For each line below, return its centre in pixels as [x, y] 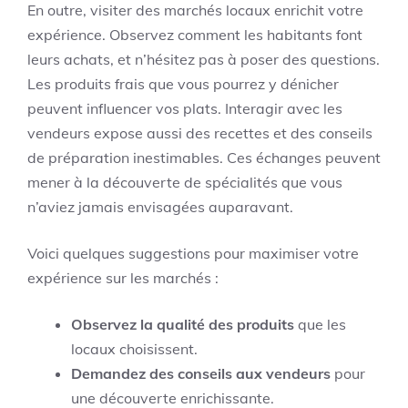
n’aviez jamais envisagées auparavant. [160, 206]
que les [320, 324]
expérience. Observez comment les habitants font [195, 34]
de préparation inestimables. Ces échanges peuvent [204, 157]
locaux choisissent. [134, 348]
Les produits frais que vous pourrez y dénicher [183, 83]
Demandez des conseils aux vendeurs [201, 373]
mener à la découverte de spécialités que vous [185, 182]
